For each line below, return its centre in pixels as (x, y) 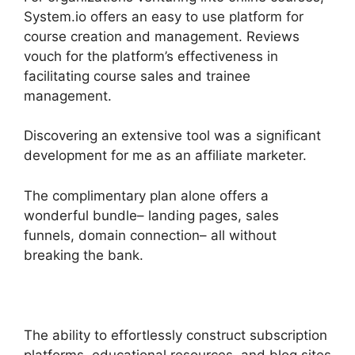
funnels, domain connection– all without (150, 235)
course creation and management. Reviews (162, 36)
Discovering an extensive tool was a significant (172, 136)
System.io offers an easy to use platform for (164, 16)
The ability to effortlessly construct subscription (176, 335)
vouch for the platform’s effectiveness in (151, 56)
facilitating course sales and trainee (137, 76)
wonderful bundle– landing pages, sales (151, 215)
